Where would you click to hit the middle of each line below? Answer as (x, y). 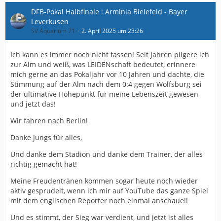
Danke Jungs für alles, (46, 137)
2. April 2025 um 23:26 (112, 31)
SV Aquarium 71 (53, 31)
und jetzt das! (33, 104)
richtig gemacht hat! (44, 164)
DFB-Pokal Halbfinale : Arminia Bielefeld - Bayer (109, 12)
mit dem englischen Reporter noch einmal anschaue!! (99, 201)
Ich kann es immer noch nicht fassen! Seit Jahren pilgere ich (110, 55)
